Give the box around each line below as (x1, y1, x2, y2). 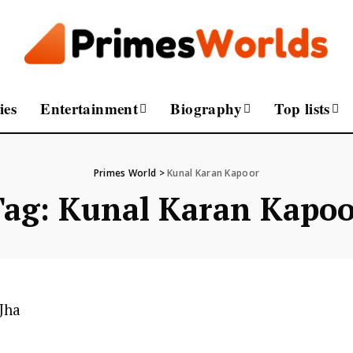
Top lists (274, 97, 330, 119)
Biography (170, 97, 242, 119)
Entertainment (40, 97, 139, 119)
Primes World (93, 165, 157, 180)
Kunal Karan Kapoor (167, 165, 260, 180)
